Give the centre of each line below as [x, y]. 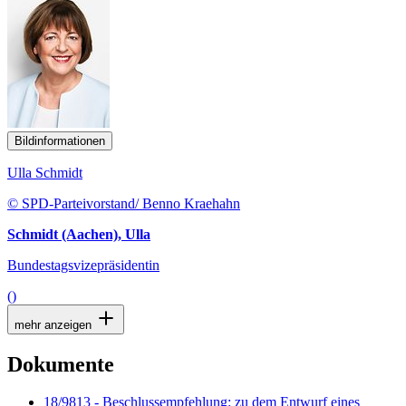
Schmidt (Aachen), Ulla [79, 234]
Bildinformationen [60, 140]
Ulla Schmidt [45, 172]
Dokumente [61, 364]
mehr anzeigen [55, 324]
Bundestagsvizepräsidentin [83, 265]
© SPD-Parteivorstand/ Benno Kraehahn [124, 203]
